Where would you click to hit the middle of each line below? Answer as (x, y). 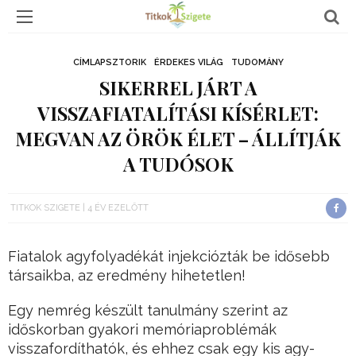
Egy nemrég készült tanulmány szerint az (148, 311)
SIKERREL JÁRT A (178, 88)
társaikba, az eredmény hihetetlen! (127, 276)
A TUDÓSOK (178, 164)
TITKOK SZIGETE (45, 208)
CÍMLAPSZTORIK (109, 62)
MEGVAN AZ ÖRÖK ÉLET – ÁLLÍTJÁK (178, 139)
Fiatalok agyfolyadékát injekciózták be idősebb (169, 257)
